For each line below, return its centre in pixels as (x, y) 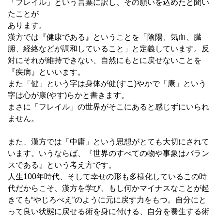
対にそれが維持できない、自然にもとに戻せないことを (105, 60)
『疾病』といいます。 (46, 72)
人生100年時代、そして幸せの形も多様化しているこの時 (107, 177)
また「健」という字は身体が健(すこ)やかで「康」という (107, 84)
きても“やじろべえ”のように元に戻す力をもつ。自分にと (107, 200)
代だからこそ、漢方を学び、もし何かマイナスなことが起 (108, 188)
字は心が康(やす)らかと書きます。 (68, 95)
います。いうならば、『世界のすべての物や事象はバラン (108, 153)
